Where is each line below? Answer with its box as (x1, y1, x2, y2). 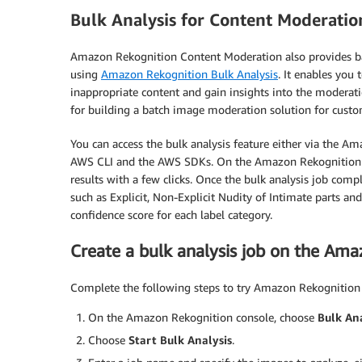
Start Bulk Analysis (128, 332, 232, 347)
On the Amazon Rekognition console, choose (88, 309, 318, 324)
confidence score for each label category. (70, 207, 272, 221)
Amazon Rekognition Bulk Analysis (101, 66, 278, 81)
